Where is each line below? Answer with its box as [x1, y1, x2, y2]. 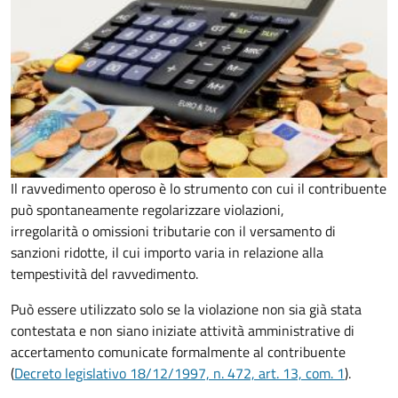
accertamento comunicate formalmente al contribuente [11, 341, 346, 363]
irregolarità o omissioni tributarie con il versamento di [11, 220, 336, 243]
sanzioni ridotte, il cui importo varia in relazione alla [11, 242, 323, 264]
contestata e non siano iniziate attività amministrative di [11, 320, 354, 342]
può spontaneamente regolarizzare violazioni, [11, 199, 284, 221]
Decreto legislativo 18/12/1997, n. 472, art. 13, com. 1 [14, 362, 345, 385]
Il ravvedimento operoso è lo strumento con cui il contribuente [11, 178, 386, 200]
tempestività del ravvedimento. [11, 263, 198, 285]
